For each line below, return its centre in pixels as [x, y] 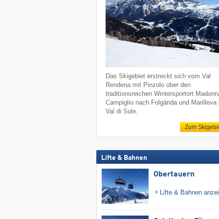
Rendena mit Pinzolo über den [148, 85]
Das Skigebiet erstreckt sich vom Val [158, 76]
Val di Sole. [122, 111]
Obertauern [174, 174]
